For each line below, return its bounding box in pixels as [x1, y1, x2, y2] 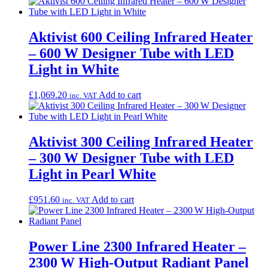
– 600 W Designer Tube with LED [29, 45, 234, 62]
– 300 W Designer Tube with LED [29, 150, 234, 166]
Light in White [29, 62, 119, 78]
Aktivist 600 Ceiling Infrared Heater [29, 29, 253, 45]
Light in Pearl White [29, 166, 156, 182]
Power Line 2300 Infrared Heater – [29, 238, 246, 254]
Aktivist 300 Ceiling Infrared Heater [29, 134, 253, 150]
